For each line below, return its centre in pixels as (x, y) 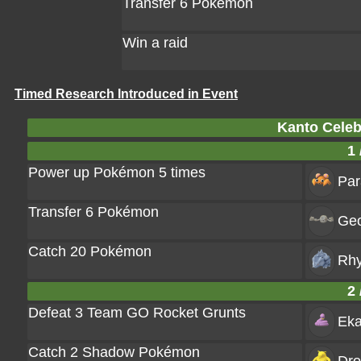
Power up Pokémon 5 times (117, 172)
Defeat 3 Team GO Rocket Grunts (137, 313)
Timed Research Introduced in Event (126, 94)
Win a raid (155, 43)
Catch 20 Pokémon (90, 251)
